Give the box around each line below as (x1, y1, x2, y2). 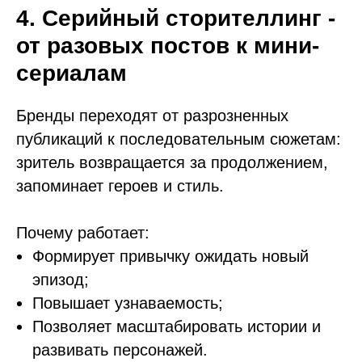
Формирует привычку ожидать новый (32, 247, 309, 265)
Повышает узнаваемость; (32, 294, 223, 312)
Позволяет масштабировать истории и (32, 318, 321, 335)
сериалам (16, 61, 127, 86)
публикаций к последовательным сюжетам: (16, 130, 341, 148)
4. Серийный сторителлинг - (16, 6, 335, 31)
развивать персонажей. (32, 341, 208, 359)
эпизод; (32, 271, 89, 288)
